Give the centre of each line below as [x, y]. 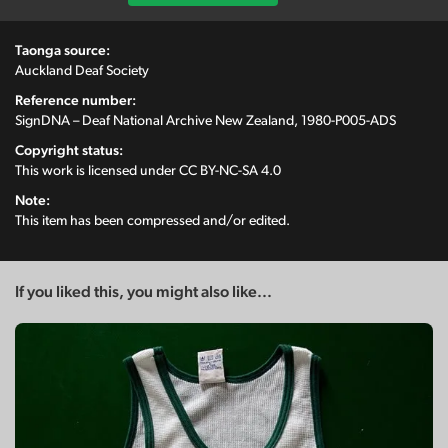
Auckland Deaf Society [82, 70]
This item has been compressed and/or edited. [152, 220]
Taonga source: [62, 50]
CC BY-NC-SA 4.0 [230, 170]
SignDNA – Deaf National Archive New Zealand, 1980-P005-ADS [205, 120]
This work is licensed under [97, 170]
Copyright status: [69, 150]
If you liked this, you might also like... [143, 291]
